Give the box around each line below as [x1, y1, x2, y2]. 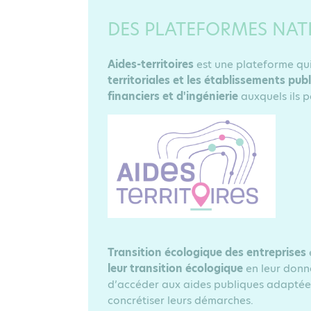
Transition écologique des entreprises [108, 245, 306, 260]
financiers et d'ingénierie [108, 89, 241, 103]
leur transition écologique [108, 261, 243, 276]
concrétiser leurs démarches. [108, 293, 253, 308]
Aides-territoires [108, 57, 196, 72]
